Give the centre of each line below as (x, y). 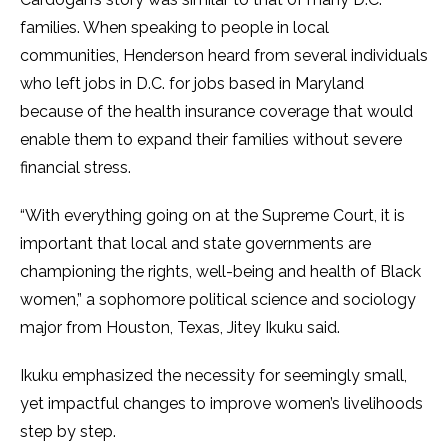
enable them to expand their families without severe (211, 139)
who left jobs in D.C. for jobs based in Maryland (192, 83)
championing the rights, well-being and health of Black (220, 271)
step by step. (70, 431)
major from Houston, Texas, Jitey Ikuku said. (182, 327)
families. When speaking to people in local (174, 27)
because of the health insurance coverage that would (216, 111)
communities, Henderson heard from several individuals (224, 55)
